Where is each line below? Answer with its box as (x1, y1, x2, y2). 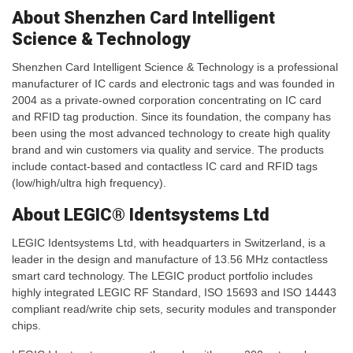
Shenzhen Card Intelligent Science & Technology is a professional (12, 61, 338, 74)
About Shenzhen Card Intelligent (12, 8, 275, 28)
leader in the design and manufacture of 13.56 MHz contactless (12, 253, 328, 266)
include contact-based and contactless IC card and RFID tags (12, 160, 318, 173)
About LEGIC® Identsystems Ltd (12, 205, 269, 225)
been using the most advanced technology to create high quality (12, 127, 330, 140)
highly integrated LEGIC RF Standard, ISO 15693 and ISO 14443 (12, 286, 336, 299)
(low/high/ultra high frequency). (12, 176, 166, 190)
